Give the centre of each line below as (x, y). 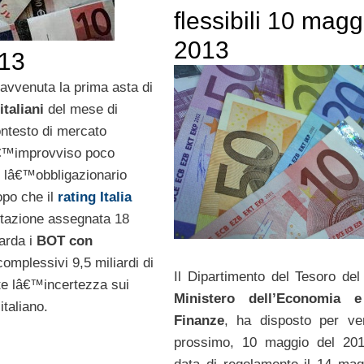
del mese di (82, 109)
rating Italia (94, 197)
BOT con (65, 240)
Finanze (199, 321)
